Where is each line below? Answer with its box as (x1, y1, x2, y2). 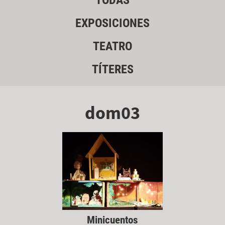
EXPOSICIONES (75, 16, 150, 31)
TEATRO (93, 39, 132, 54)
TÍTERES (91, 62, 134, 77)
